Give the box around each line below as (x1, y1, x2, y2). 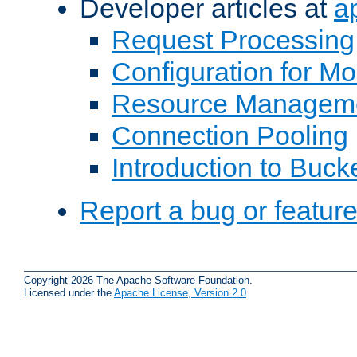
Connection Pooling (112, 120, 348, 151)
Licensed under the (24, 286, 114, 299)
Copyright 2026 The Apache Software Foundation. (24, 273, 253, 286)
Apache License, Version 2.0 (114, 286, 246, 299)
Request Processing (112, 25, 355, 56)
